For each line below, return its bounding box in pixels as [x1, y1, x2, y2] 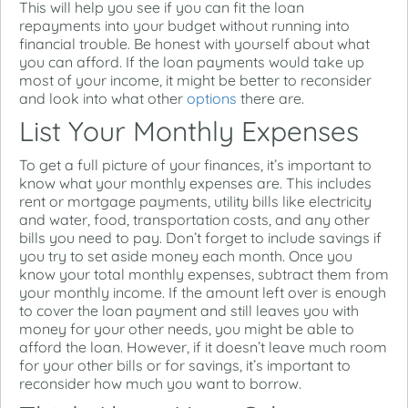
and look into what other [19, 88, 187, 107]
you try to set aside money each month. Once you [19, 246, 352, 265]
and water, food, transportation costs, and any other [19, 209, 370, 229]
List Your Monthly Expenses [19, 113, 359, 148]
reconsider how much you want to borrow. [19, 373, 301, 393]
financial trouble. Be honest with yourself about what [19, 34, 370, 53]
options [187, 88, 237, 107]
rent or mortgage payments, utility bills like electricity [19, 191, 372, 210]
